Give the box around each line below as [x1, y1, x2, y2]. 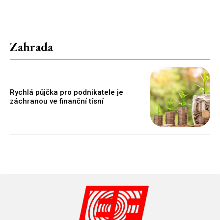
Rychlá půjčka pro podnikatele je [10, 87, 123, 97]
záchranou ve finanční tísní [10, 96, 104, 106]
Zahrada [10, 38, 53, 55]
